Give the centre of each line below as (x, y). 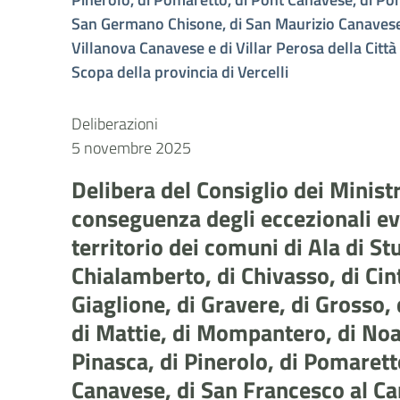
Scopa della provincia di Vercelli (180, 71)
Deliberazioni (115, 124)
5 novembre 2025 (132, 148)
